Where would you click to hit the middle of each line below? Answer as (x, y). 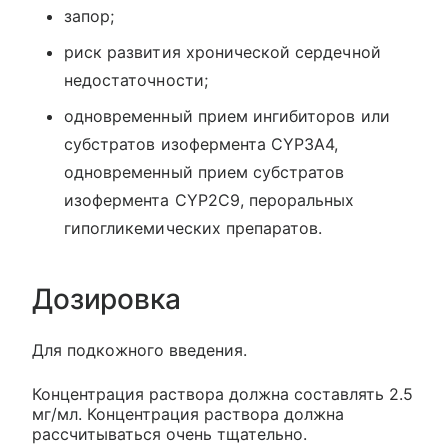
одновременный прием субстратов (204, 171)
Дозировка (106, 298)
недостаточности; (136, 79)
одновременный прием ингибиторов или (227, 115)
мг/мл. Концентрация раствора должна (188, 413)
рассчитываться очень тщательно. (169, 433)
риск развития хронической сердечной (222, 51)
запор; (89, 15)
